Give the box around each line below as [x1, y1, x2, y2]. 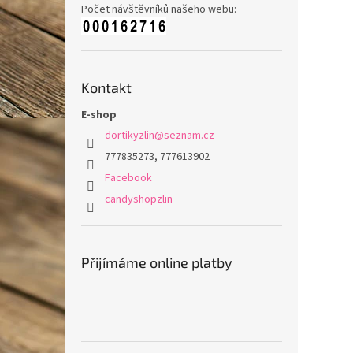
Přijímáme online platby [81, 253, 232, 271]
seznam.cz [164, 127, 214, 143]
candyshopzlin [105, 191, 173, 207]
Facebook [105, 169, 152, 186]
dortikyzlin [105, 127, 154, 143]
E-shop [81, 106, 117, 123]
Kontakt [81, 78, 132, 96]
